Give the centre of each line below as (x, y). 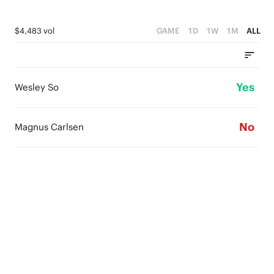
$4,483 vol (35, 31)
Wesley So (37, 87)
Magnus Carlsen (49, 127)
